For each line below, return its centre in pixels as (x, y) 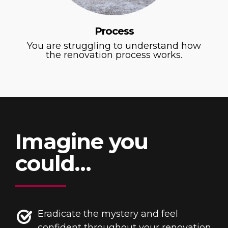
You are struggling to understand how (114, 46)
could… (53, 164)
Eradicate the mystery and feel (108, 214)
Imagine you (82, 142)
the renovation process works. (114, 55)
